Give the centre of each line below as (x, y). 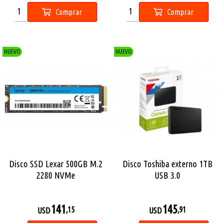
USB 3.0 (167, 175)
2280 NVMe (56, 175)
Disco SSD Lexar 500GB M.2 (56, 164)
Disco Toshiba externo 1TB (167, 164)
